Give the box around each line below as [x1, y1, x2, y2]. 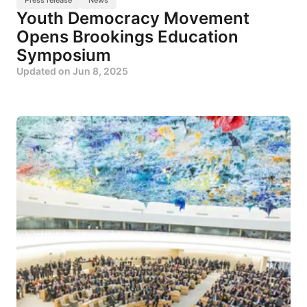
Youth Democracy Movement [16, 8, 249, 28]
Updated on [16, 64, 73, 77]
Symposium [16, 45, 111, 65]
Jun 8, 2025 [73, 64, 128, 77]
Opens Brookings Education [16, 26, 238, 47]
